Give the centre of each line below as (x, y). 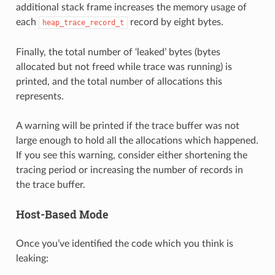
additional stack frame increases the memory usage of (131, 7)
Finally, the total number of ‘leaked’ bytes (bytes (118, 52)
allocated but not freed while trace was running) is (124, 67)
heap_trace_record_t (83, 22)
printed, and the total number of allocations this (119, 81)
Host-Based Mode (62, 214)
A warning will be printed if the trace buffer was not (127, 126)
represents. (40, 96)
